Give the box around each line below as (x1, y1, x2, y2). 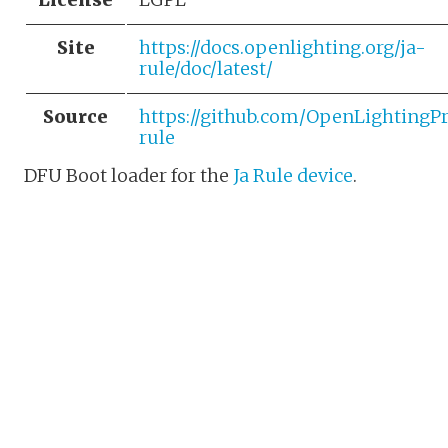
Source (43, 104, 108, 128)
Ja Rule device (233, 163, 353, 187)
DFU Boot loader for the (24, 163, 233, 187)
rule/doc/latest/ (139, 56, 273, 80)
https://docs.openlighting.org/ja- (139, 35, 426, 59)
